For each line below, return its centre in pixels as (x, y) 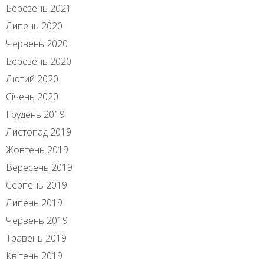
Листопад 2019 (39, 132)
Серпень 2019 (37, 185)
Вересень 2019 (39, 168)
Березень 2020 (39, 62)
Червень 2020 (37, 44)
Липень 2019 (34, 203)
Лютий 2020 (32, 79)
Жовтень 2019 (37, 150)
